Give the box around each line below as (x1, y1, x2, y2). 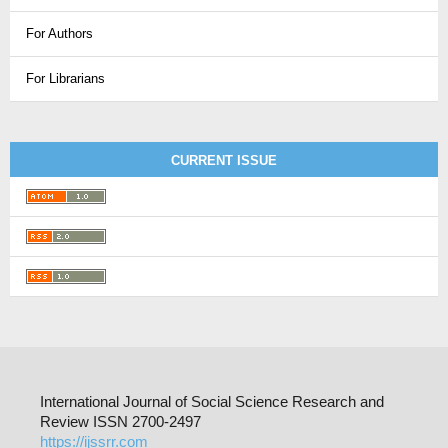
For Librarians (26, 71, 105, 87)
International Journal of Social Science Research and (40, 393, 384, 411)
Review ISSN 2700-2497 (40, 413, 201, 431)
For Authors (26, 26, 93, 42)
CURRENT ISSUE (171, 153, 277, 169)
